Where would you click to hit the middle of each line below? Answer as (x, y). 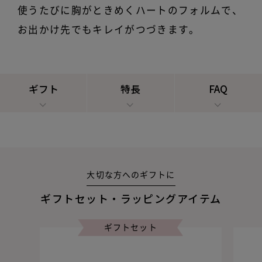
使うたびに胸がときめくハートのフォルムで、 (130, 11)
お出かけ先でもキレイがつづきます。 (108, 30)
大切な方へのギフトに (131, 175)
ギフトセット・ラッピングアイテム (131, 199)
